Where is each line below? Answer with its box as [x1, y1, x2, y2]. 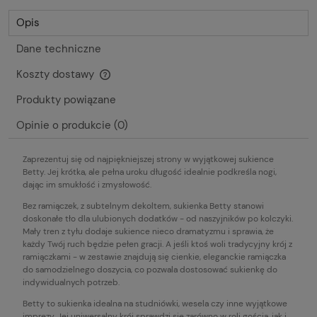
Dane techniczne [16, 41, 101, 56]
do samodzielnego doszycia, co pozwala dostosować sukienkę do [23, 263, 277, 275]
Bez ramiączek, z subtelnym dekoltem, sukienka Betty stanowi [23, 200, 264, 212]
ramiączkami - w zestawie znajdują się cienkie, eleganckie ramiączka [23, 250, 286, 263]
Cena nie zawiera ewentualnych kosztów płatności [23, 76, 230, 89]
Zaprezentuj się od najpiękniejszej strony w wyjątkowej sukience [23, 153, 274, 165]
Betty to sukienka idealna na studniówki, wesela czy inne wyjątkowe [23, 297, 287, 309]
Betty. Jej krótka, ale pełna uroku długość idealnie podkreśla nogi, [23, 166, 277, 178]
